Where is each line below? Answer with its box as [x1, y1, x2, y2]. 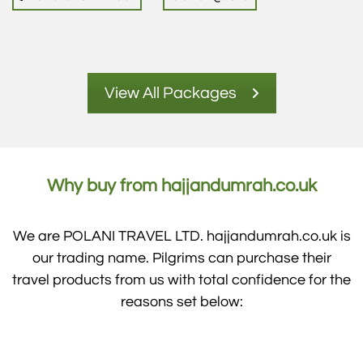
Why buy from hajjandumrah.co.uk [46, 176, 317, 195]
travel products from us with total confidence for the [12, 271, 351, 288]
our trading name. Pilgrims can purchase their [32, 250, 331, 266]
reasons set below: [120, 293, 243, 310]
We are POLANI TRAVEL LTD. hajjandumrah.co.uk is [12, 228, 351, 244]
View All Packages [104, 84, 237, 101]
